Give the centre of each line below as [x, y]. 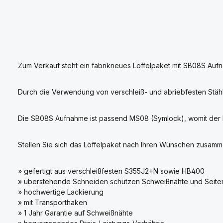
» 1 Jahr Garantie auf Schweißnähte [75, 213]
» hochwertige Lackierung [61, 192]
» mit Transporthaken [53, 202]
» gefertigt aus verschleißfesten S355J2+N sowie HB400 [111, 171]
